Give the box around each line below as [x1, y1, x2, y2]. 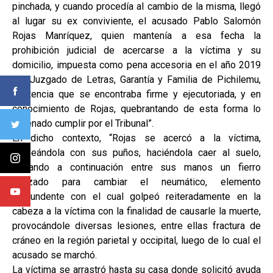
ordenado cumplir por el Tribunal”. [12, 117, 154, 129]
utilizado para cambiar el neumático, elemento [12, 175, 261, 188]
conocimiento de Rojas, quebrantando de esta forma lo [12, 102, 261, 115]
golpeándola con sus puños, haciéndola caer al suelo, [12, 146, 261, 158]
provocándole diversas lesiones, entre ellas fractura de [12, 219, 261, 232]
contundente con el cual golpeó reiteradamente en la [12, 190, 261, 202]
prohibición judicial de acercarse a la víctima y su [12, 44, 261, 56]
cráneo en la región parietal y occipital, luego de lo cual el [12, 234, 261, 246]
